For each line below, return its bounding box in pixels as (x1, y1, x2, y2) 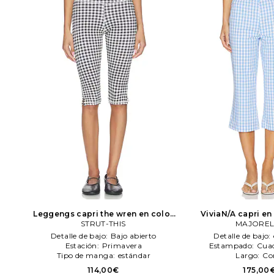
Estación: (65, 240, 102, 250)
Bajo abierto (110, 231, 157, 240)
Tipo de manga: (56, 250, 117, 260)
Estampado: (209, 240, 256, 250)
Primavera (102, 240, 143, 250)
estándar (117, 250, 150, 260)
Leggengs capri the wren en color (33, 209, 174, 218)
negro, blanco (47, 218, 106, 228)
